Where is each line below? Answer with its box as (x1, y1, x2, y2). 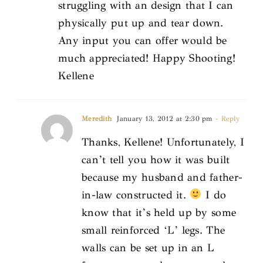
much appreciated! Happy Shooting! (58, 51, 235, 65)
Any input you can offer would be (58, 33, 227, 47)
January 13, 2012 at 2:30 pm (114, 114, 213, 123)
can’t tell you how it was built (82, 153, 230, 166)
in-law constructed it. (82, 188, 190, 201)
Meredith (82, 114, 112, 123)
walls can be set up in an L (82, 241, 215, 254)
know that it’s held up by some (82, 205, 237, 219)
